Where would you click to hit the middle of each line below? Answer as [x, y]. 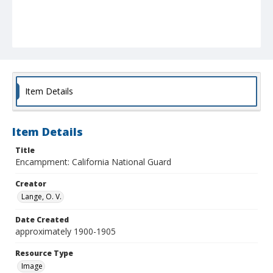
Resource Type [44, 253]
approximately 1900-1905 [66, 232]
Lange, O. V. [41, 197]
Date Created [42, 220]
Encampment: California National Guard [93, 162]
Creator [31, 184]
